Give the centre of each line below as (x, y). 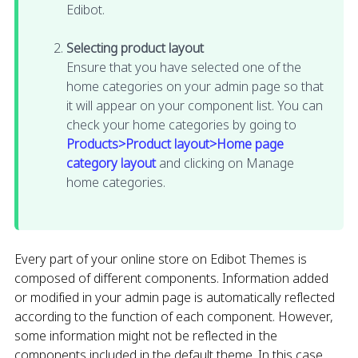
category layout (111, 163)
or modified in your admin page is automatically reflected (175, 297)
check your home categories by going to (181, 124)
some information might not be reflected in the (146, 335)
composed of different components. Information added (171, 278)
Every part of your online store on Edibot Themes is (161, 259)
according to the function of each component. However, (174, 316)
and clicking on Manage (225, 163)
